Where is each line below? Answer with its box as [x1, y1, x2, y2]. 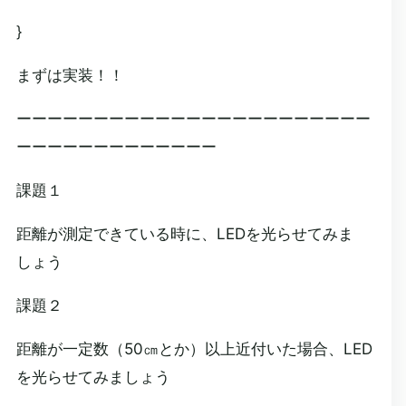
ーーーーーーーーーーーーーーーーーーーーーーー [15, 110, 371, 128]
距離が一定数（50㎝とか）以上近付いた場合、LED [15, 340, 372, 358]
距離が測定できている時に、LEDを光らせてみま [15, 225, 353, 243]
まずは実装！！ [15, 66, 124, 84]
